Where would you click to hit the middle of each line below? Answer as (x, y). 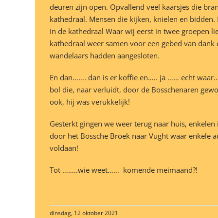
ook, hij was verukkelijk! (90, 102)
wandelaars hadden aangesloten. (105, 56)
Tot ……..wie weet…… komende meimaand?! (124, 170)
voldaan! (64, 148)
